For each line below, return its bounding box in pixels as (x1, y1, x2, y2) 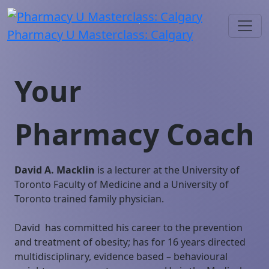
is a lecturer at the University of (97, 163, 240, 177)
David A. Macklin (14, 163, 97, 177)
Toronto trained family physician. (14, 192, 166, 205)
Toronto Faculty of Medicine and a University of (14, 178, 229, 191)
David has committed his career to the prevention (14, 221, 243, 234)
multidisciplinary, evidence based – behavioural (14, 250, 228, 263)
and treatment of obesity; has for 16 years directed (14, 235, 246, 249)
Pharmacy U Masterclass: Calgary (7, 26, 193, 43)
